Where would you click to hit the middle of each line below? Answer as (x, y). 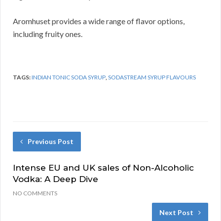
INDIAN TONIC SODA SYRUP (69, 77)
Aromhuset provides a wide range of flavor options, (99, 21)
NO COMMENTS (35, 193)
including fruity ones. (48, 34)
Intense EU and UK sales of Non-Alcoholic (103, 168)
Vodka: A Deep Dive (55, 179)
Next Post (176, 213)
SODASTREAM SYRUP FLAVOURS (152, 77)
